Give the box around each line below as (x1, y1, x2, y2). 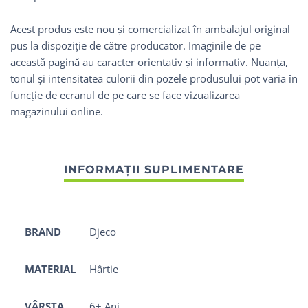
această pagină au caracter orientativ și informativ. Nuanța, (10, 55, 288, 69)
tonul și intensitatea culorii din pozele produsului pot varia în (10, 71, 298, 86)
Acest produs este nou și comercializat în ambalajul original (10, 22, 290, 36)
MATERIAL (25, 262, 76, 276)
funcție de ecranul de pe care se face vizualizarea (10, 88, 240, 102)
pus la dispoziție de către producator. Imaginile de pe (10, 38, 261, 53)
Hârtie (89, 262, 118, 276)
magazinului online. (10, 104, 103, 119)
